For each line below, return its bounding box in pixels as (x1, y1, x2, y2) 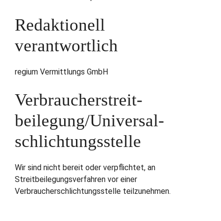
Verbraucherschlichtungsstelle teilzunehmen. (15, 186, 171, 196)
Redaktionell (15, 15, 105, 35)
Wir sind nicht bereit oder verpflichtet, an (15, 163, 155, 173)
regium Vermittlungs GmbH (15, 67, 108, 77)
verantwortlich (15, 36, 118, 56)
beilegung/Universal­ (15, 111, 164, 131)
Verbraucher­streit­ (15, 90, 143, 110)
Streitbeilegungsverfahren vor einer (15, 175, 137, 184)
